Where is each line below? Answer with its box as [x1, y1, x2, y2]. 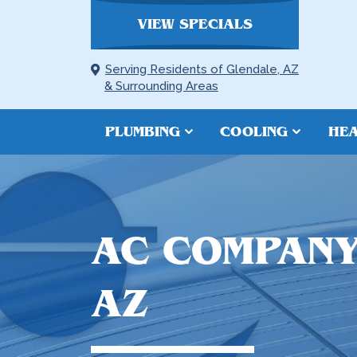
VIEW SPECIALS [137, 16, 253, 33]
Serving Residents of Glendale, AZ [105, 62, 299, 76]
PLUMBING [105, 124, 180, 140]
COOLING [220, 124, 288, 140]
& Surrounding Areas [104, 79, 218, 93]
